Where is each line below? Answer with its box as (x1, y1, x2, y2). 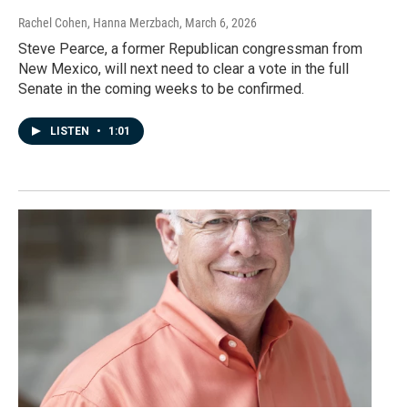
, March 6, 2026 (179, 15, 257, 31)
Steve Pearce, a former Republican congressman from (18, 40, 362, 58)
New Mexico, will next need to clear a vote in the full (18, 60, 349, 78)
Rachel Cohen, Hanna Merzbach (18, 15, 179, 31)
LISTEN (50, 125, 92, 138)
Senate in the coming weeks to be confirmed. (18, 80, 304, 98)
